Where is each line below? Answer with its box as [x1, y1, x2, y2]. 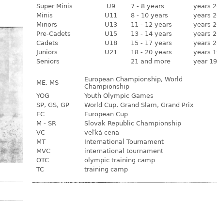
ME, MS [36, 79, 59, 86]
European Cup [84, 110, 128, 118]
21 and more [131, 58, 170, 65]
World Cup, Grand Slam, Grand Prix [84, 101, 194, 108]
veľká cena [84, 129, 119, 136]
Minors [36, 21, 57, 28]
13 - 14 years [131, 30, 172, 37]
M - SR [36, 120, 56, 127]
